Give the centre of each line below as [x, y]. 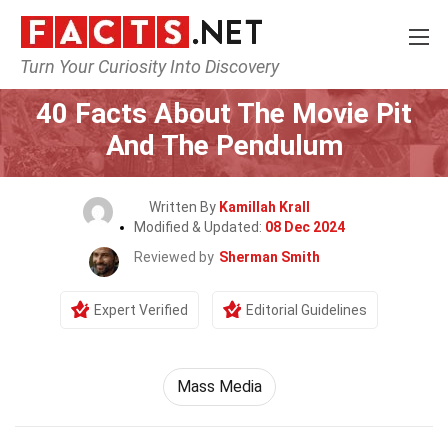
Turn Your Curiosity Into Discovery [149, 66]
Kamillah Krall [264, 207]
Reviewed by [174, 257]
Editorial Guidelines [306, 310]
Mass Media [219, 386]
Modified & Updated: [199, 227]
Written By [183, 207]
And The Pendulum [224, 145]
